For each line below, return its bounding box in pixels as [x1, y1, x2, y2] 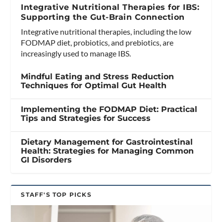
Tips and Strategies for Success [21, 113, 151, 123]
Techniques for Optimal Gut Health [21, 80, 167, 90]
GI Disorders [21, 155, 72, 165]
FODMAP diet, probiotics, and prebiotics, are [21, 37, 174, 47]
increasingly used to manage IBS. [21, 48, 131, 58]
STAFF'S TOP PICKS [21, 190, 92, 198]
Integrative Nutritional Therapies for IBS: [21, 2, 200, 12]
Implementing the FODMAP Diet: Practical [21, 104, 198, 114]
